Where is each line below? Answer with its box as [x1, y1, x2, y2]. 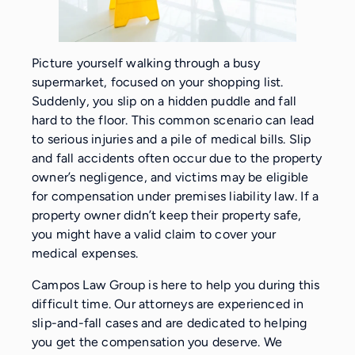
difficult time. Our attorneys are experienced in [32, 296, 304, 311]
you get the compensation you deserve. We [32, 334, 283, 349]
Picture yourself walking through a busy [32, 55, 260, 71]
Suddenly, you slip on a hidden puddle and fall [32, 93, 297, 109]
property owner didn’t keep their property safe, [32, 207, 302, 223]
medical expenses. [32, 245, 139, 261]
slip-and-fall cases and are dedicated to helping [32, 315, 307, 330]
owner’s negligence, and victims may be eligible [32, 169, 309, 185]
